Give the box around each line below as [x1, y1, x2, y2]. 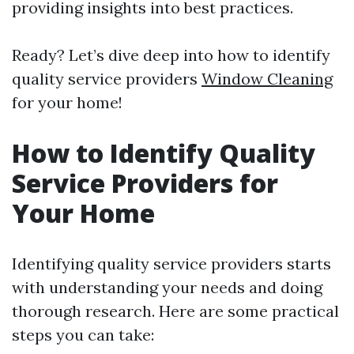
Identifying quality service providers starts [12, 254, 331, 273]
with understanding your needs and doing [12, 277, 322, 297]
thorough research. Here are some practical [12, 301, 339, 321]
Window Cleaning [201, 69, 333, 88]
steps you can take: [12, 325, 154, 345]
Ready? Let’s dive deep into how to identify [12, 45, 330, 65]
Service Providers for [12, 166, 278, 200]
